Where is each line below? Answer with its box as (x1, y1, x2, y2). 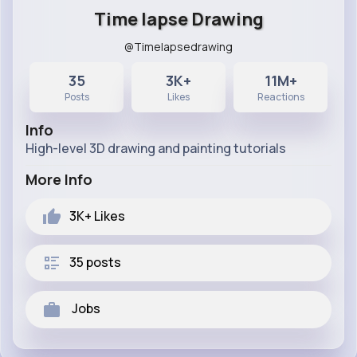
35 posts (69, 253, 121, 271)
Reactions (257, 90, 304, 104)
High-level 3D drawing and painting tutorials (25, 139, 286, 157)
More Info (25, 170, 92, 189)
